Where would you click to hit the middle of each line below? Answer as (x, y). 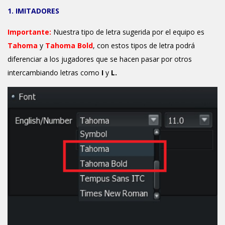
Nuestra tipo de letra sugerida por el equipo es (129, 32)
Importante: (29, 32)
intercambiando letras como (54, 73)
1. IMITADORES (33, 11)
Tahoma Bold (69, 45)
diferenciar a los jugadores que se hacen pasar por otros (100, 59)
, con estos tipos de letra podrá (144, 45)
